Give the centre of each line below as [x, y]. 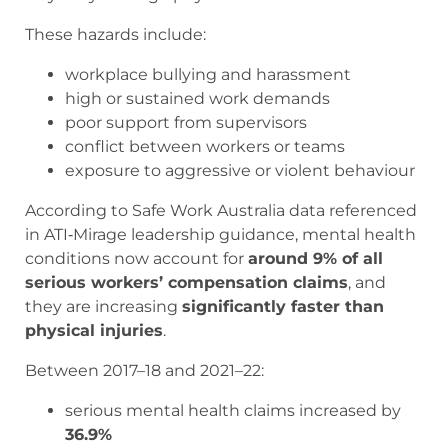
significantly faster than [283, 307]
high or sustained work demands [197, 99]
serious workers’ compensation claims [186, 283]
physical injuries [94, 331]
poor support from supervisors [186, 123]
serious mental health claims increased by [233, 411]
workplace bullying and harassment [208, 75]
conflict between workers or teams [205, 147]
